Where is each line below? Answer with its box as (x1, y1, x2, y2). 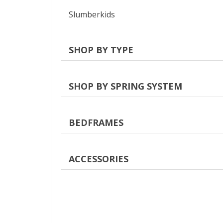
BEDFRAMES (69, 116, 124, 128)
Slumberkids (69, 8, 115, 20)
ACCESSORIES (69, 153, 129, 165)
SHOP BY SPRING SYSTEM (69, 80, 183, 92)
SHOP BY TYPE (69, 44, 134, 56)
